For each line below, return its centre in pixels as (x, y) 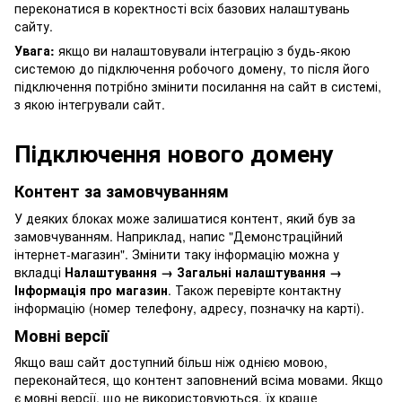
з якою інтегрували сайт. (90, 105)
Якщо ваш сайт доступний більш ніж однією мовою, (171, 362)
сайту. (34, 26)
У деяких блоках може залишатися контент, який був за (185, 218)
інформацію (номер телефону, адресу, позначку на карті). (189, 307)
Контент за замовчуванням (122, 192)
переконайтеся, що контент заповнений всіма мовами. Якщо (199, 380)
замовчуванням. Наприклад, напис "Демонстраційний (179, 236)
